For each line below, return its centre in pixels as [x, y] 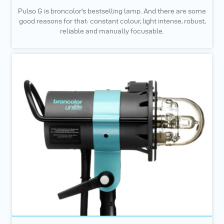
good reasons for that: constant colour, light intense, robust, [112, 21]
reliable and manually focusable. [112, 31]
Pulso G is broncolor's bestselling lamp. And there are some [112, 11]
